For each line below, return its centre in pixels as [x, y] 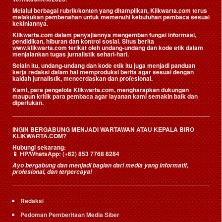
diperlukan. [28, 103]
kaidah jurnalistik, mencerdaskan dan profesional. [83, 79]
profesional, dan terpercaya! [52, 172]
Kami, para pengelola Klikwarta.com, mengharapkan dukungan [101, 90]
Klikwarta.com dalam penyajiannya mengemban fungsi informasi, [104, 35]
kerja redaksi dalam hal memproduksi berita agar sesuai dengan [103, 72]
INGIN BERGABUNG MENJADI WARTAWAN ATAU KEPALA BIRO [103, 130]
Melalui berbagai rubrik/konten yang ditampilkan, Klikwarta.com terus [110, 11]
